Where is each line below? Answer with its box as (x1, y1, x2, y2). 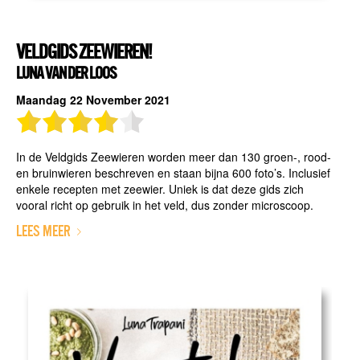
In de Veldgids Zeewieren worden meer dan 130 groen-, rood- (15, 149, 331, 166)
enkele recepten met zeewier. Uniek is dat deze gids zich (15, 181, 304, 198)
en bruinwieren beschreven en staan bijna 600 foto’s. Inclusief (15, 165, 330, 182)
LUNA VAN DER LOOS (15, 64, 116, 83)
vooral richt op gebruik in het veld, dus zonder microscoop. (15, 197, 313, 214)
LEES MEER (15, 223, 71, 239)
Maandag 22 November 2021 (15, 92, 170, 108)
